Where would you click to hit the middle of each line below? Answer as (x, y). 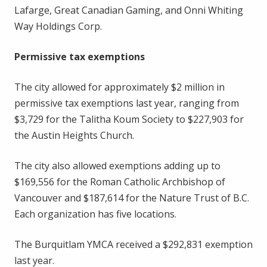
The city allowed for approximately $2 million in (119, 87)
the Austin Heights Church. (74, 135)
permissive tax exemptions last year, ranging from (127, 103)
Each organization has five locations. (95, 214)
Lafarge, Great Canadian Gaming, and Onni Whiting (129, 10)
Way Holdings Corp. (58, 26)
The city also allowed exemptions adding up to (117, 165)
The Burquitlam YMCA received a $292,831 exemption (133, 244)
